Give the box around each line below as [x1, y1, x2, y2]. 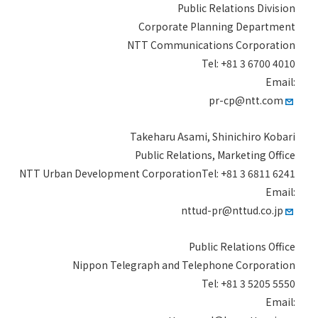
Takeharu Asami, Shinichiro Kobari [130, 129, 295, 143]
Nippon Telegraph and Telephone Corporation [72, 258, 295, 272]
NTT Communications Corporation [127, 38, 295, 52]
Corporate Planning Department [138, 19, 295, 33]
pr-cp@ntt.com [209, 93, 283, 107]
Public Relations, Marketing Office [135, 148, 295, 162]
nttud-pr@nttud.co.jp [181, 203, 283, 217]
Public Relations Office [189, 239, 295, 253]
